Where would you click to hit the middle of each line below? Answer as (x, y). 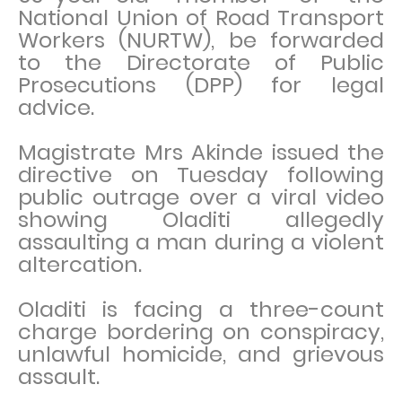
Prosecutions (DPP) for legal (201, 85)
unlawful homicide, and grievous (201, 354)
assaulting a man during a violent (201, 242)
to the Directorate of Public (201, 62)
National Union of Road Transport (201, 17)
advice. (56, 107)
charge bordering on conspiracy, (201, 332)
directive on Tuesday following (201, 175)
